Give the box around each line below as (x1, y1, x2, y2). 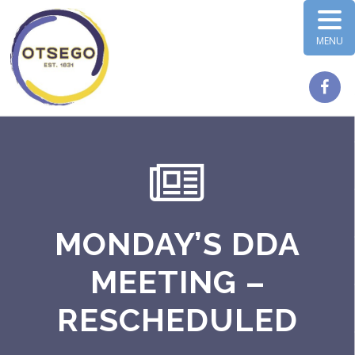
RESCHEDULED (57, 301, 298, 338)
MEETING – (90, 263, 265, 300)
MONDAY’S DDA (55, 225, 300, 262)
